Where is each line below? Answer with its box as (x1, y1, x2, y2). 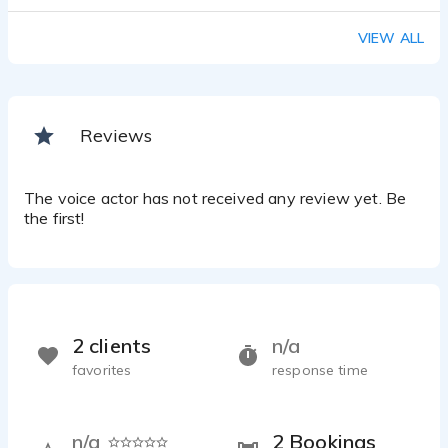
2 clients (72, 333, 151, 359)
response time (272, 361, 368, 380)
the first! (24, 208, 85, 229)
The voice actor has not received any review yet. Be (24, 188, 407, 209)
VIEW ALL (357, 29, 424, 48)
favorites (72, 361, 132, 380)
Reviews (80, 124, 152, 148)
